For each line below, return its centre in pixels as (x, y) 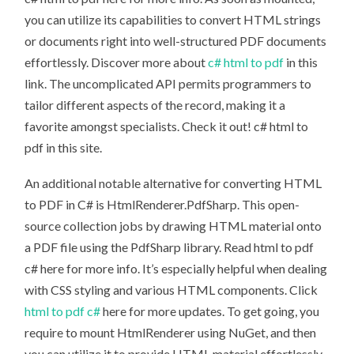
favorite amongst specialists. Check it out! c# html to (167, 126)
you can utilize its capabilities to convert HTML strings (173, 20)
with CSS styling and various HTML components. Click (171, 289)
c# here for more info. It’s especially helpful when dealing (176, 268)
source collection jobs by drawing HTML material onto (173, 225)
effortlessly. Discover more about (117, 62)
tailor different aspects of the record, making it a (155, 105)
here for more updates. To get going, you (211, 311)
